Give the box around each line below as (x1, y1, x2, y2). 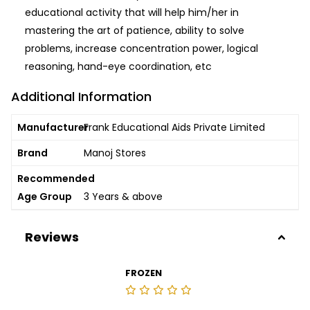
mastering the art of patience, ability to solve (25, 24, 244, 38)
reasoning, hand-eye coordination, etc (25, 60, 212, 74)
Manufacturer (17, 120, 89, 135)
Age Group (17, 190, 72, 204)
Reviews (25, 228, 79, 246)
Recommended (17, 172, 95, 186)
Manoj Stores (83, 146, 146, 161)
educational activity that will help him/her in (25, 6, 239, 20)
